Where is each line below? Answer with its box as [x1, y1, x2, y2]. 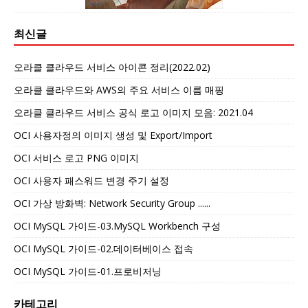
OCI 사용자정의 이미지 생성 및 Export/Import [14, 129, 212, 142]
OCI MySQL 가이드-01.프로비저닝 [14, 265, 162, 278]
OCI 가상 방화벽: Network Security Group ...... [14, 197, 210, 210]
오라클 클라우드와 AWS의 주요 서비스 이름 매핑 [14, 83, 224, 97]
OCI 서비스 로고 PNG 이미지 [14, 151, 139, 165]
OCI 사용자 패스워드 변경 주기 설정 [14, 174, 169, 188]
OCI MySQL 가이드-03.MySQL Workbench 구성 [14, 219, 221, 233]
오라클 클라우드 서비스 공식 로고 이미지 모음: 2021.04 [14, 106, 253, 120]
